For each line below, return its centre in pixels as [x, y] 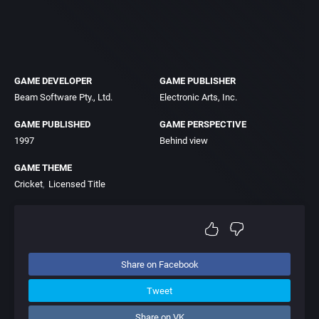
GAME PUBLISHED [52, 124]
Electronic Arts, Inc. [198, 97]
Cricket [28, 184]
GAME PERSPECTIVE [203, 124]
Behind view [184, 141]
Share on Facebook [159, 264]
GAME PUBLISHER [198, 81]
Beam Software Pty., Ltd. [63, 97]
